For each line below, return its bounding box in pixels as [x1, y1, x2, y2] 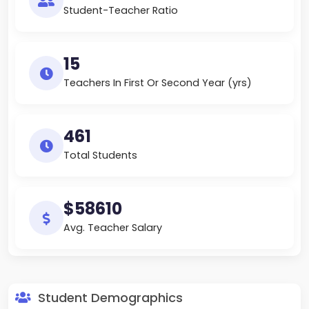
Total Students [63, 148, 137, 163]
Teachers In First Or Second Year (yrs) [63, 76, 252, 90]
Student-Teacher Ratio [63, 3, 178, 18]
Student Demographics [34, 289, 183, 307]
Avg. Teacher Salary [63, 221, 162, 235]
